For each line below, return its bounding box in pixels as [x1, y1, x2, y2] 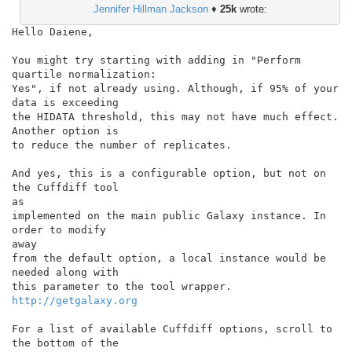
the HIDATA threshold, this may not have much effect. [12, 110, 339, 123]
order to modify [12, 223, 106, 236]
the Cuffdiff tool [12, 181, 119, 193]
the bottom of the [12, 336, 119, 349]
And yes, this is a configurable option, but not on [12, 167, 326, 179]
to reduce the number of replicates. [12, 138, 232, 151]
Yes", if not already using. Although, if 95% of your [12, 82, 339, 94]
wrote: [236, 2, 267, 15]
